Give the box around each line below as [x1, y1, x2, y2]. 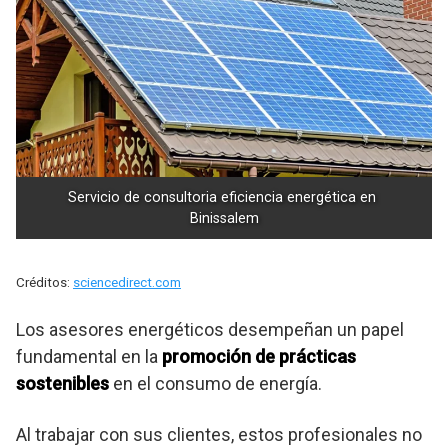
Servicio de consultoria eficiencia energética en [68, 189, 376, 207]
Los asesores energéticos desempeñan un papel [16, 319, 404, 341]
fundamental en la [16, 346, 162, 368]
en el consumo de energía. [109, 373, 322, 395]
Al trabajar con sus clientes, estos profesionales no [16, 424, 422, 446]
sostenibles [16, 373, 109, 395]
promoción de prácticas [162, 346, 356, 368]
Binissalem [189, 210, 259, 228]
